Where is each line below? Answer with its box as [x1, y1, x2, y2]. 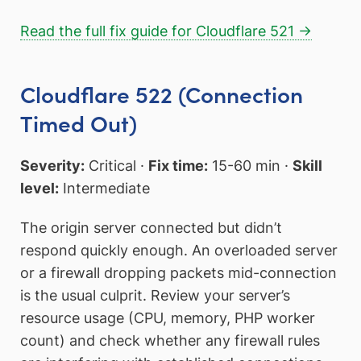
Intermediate [59, 179, 150, 197]
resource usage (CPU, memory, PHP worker [20, 309, 315, 327]
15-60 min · [208, 156, 293, 174]
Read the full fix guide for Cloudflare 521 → [20, 23, 312, 40]
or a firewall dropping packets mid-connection [20, 264, 337, 282]
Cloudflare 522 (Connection [20, 77, 303, 110]
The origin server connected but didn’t [20, 219, 282, 237]
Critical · [85, 156, 148, 174]
